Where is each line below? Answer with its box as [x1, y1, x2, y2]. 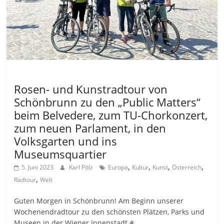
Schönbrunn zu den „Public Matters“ [14, 94, 201, 110]
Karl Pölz [69, 163, 95, 172]
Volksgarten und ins [14, 133, 117, 149]
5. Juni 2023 [21, 163, 54, 172]
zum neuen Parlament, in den [14, 120, 166, 136]
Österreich [172, 163, 202, 172]
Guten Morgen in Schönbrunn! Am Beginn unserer [14, 196, 186, 206]
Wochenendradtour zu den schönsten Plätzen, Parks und [14, 207, 205, 217]
